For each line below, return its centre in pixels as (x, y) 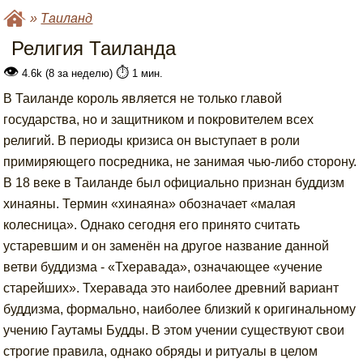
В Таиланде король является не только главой (143, 98)
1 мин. (146, 73)
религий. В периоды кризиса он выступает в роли (152, 141)
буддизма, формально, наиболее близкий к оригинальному (180, 309)
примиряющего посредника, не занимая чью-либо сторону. (180, 162)
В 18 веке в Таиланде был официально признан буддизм (174, 183)
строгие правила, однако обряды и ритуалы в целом (161, 351)
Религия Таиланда (94, 48)
